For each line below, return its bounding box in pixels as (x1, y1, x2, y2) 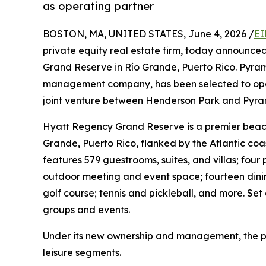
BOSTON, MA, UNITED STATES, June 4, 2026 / (43, 28, 254, 40)
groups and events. (43, 204, 130, 216)
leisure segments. (43, 246, 121, 259)
